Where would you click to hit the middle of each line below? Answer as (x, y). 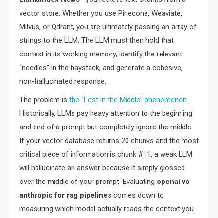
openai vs (173, 182)
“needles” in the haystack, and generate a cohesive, (101, 68)
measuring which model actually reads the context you (107, 209)
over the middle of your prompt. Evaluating (88, 182)
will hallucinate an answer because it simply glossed (102, 168)
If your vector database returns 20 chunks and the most (109, 141)
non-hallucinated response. (63, 82)
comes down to (138, 195)
